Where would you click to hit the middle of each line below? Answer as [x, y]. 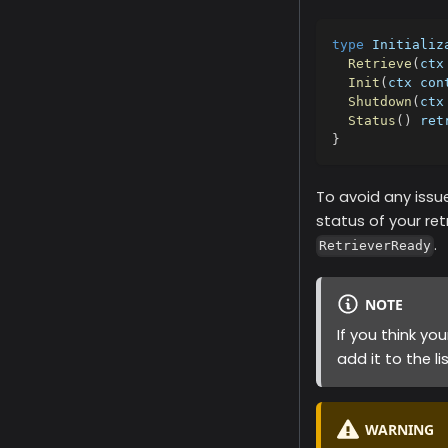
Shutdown [380, 102]
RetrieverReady [375, 246]
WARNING [399, 429]
